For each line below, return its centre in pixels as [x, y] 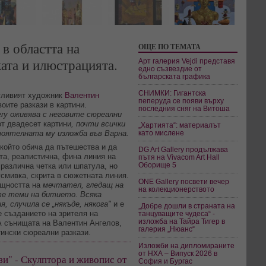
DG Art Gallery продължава [183, 149]
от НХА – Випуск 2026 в [178, 253]
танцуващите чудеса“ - [177, 213]
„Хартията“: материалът [180, 125]
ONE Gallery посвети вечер [184, 181]
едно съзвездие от [170, 68]
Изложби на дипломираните [187, 245]
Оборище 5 [158, 164]
